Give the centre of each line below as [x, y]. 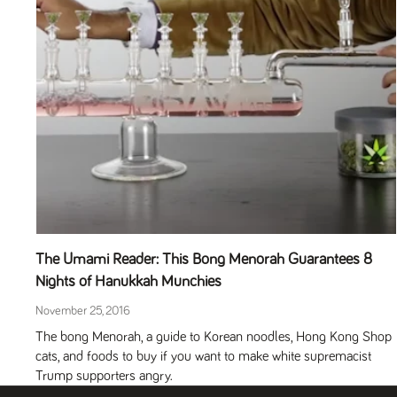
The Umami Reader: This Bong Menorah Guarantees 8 [204, 260]
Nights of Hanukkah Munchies [128, 282]
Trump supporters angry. [104, 376]
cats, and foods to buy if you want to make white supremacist [203, 356]
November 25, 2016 [83, 311]
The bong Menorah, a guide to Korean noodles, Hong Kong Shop [214, 337]
